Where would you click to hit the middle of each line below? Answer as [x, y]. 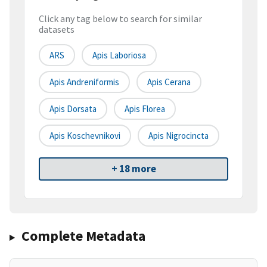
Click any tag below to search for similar [120, 19]
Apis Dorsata [73, 109]
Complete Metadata [83, 236]
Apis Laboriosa [119, 55]
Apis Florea [145, 109]
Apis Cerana [169, 82]
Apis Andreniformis [84, 82]
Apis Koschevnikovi [85, 136]
